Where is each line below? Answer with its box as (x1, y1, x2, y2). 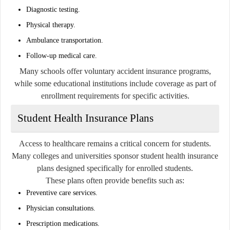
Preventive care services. (26, 188, 98, 197)
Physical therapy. (26, 21, 75, 29)
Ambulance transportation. (26, 36, 103, 44)
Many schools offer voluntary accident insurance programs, (19, 66, 211, 75)
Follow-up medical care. (26, 51, 97, 60)
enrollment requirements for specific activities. (41, 91, 189, 100)
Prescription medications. (26, 219, 100, 227)
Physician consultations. (26, 204, 95, 212)
